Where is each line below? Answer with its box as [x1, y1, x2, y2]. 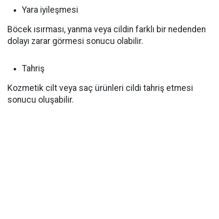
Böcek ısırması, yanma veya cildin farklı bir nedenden [7, 24, 206, 34]
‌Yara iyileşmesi [22, 5, 78, 15]
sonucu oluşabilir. [7, 95, 74, 105]
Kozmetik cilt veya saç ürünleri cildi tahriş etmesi [7, 83, 193, 93]
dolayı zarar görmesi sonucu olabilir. [7, 36, 143, 46]
